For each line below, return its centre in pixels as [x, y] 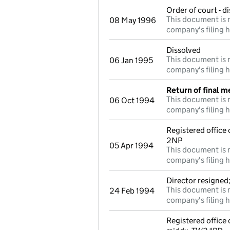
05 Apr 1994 [131, 146]
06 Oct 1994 [132, 100]
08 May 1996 [133, 20]
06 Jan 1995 [131, 60]
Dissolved [184, 50]
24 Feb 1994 [132, 191]
